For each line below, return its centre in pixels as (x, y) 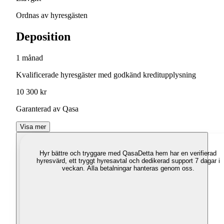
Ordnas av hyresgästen (52, 15)
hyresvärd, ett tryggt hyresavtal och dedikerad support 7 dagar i (128, 161)
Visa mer (33, 127)
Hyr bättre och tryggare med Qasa (89, 153)
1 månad (29, 58)
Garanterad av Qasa (47, 109)
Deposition (43, 37)
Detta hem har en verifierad (177, 153)
